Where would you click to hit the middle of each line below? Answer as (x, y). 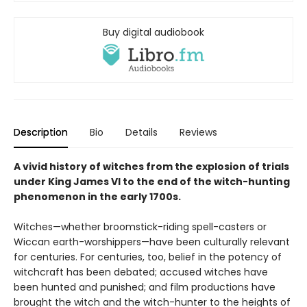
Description (41, 133)
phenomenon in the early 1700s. (97, 197)
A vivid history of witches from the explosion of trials (151, 167)
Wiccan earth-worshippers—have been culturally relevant (152, 242)
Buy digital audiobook (153, 32)
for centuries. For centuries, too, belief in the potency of (148, 257)
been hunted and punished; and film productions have (145, 287)
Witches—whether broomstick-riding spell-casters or (140, 227)
